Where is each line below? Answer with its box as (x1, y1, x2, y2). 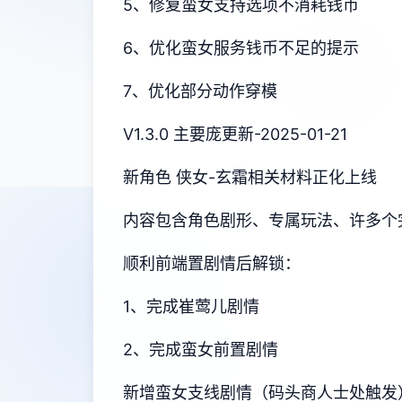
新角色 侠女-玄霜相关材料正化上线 (123, 168, 377, 187)
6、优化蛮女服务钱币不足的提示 (123, 39, 359, 57)
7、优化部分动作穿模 (123, 82, 277, 100)
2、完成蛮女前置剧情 (123, 340, 278, 359)
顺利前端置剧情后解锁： (123, 254, 301, 273)
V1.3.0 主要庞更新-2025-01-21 (123, 125, 347, 144)
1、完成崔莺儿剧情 (123, 297, 259, 316)
